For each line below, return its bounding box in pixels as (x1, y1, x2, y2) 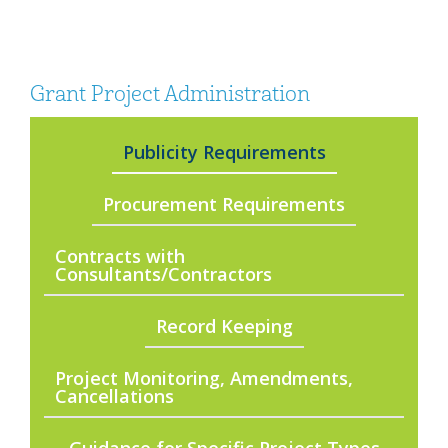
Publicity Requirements (122, 140, 326, 164)
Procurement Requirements (103, 192, 345, 216)
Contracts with (55, 244, 185, 268)
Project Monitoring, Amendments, (55, 366, 353, 390)
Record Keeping (155, 314, 293, 338)
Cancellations (55, 384, 174, 408)
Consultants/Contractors (55, 262, 272, 286)
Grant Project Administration (30, 81, 310, 108)
